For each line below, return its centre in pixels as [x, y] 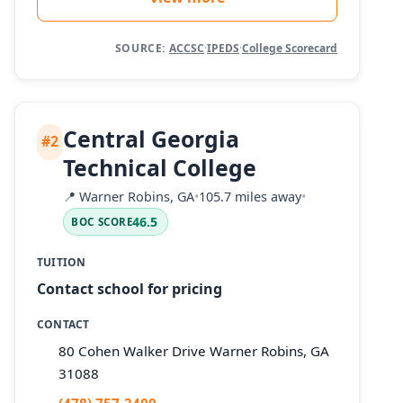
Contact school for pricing [130, 289]
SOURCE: [140, 48]
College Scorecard [290, 48]
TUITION [62, 262]
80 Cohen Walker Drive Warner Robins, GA [194, 350]
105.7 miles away [251, 197]
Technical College [160, 167]
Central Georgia [152, 138]
